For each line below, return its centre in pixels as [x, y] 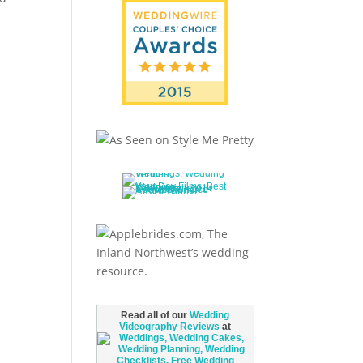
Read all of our [156, 315]
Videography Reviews [170, 327]
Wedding [210, 315]
